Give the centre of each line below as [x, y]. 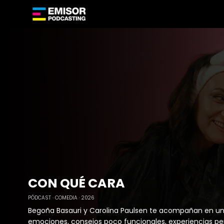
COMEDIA [66, 198]
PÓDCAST [39, 198]
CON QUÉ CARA [76, 183]
